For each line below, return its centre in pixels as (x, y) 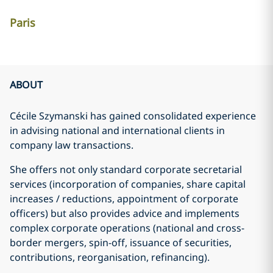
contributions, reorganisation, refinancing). (110, 257)
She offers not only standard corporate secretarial (126, 169)
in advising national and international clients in (117, 130)
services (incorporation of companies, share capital (128, 184)
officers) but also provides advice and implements (125, 213)
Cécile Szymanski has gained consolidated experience (133, 116)
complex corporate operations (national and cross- (127, 228)
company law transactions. (72, 145)
